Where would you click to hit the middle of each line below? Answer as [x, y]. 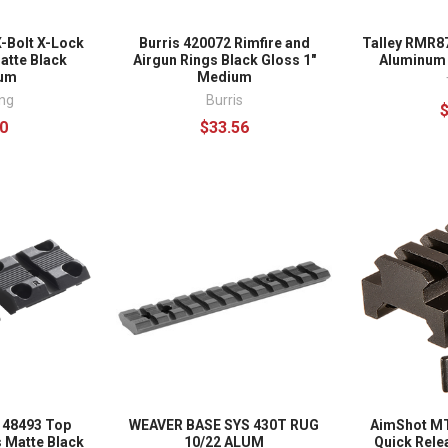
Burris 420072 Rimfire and [224, 43]
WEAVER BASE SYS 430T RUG [224, 425]
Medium [224, 77]
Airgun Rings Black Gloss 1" [224, 60]
